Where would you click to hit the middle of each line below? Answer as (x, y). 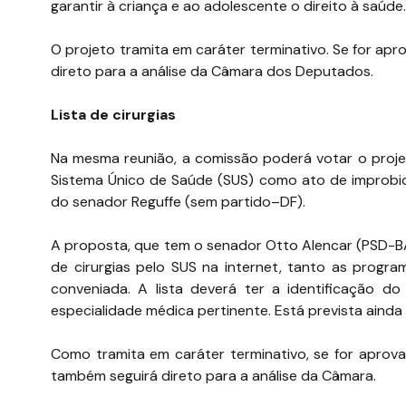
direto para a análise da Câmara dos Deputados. (212, 71)
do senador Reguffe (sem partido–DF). (178, 202)
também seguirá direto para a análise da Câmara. (213, 376)
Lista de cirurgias (113, 115)
